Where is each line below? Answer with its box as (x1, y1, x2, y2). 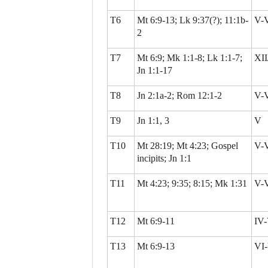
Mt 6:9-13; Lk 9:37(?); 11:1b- (137, 15, 248, 26)
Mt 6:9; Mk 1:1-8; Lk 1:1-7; (137, 53, 242, 63)
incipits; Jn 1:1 (137, 153, 191, 164)
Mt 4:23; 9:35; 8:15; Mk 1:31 (137, 178, 247, 189)
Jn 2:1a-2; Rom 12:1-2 (137, 90, 222, 101)
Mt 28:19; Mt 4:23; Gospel (137, 141, 238, 151)
